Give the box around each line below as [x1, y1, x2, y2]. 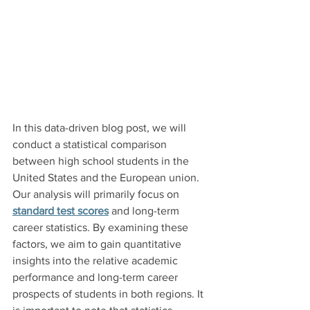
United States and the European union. [12, 171, 202, 183]
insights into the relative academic [12, 254, 181, 266]
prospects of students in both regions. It [12, 287, 206, 300]
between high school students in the [12, 154, 192, 167]
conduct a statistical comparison [12, 138, 170, 150]
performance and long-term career [12, 271, 181, 283]
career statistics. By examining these [12, 221, 191, 233]
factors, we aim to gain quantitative [12, 237, 184, 250]
